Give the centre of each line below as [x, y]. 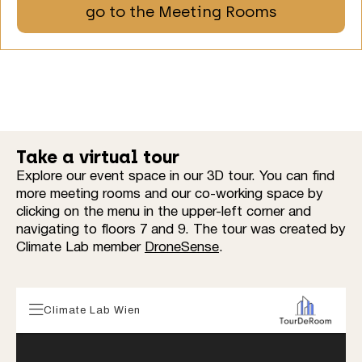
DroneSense [182, 248]
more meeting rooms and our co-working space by [170, 195]
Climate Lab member [80, 248]
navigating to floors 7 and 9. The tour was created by [181, 230]
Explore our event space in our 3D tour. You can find [175, 177]
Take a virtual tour [98, 158]
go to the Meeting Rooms [181, 12]
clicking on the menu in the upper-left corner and [164, 213]
